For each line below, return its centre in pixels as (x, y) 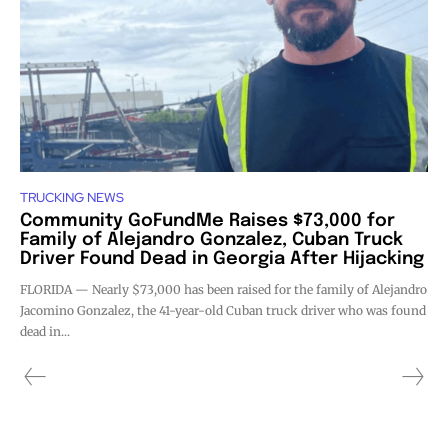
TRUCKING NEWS (72, 197)
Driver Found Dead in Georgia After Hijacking (222, 258)
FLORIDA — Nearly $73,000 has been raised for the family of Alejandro (223, 289)
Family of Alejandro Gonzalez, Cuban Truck (211, 239)
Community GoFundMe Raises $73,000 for (207, 220)
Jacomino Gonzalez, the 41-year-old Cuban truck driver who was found (223, 310)
